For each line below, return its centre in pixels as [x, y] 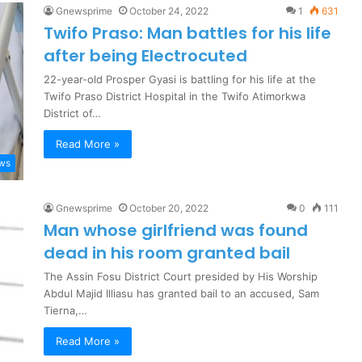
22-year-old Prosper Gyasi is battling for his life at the [180, 79]
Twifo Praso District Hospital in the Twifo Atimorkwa [175, 96]
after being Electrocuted [145, 56]
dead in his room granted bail [167, 253]
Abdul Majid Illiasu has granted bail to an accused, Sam [181, 293]
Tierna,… [65, 310]
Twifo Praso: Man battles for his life [187, 33]
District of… [72, 113]
